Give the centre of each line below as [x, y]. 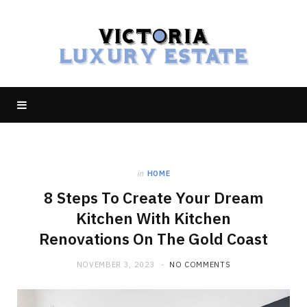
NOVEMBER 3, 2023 [116, 265]
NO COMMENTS [200, 265]
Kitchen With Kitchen [153, 218]
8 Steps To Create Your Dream [153, 198]
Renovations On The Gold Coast [153, 239]
